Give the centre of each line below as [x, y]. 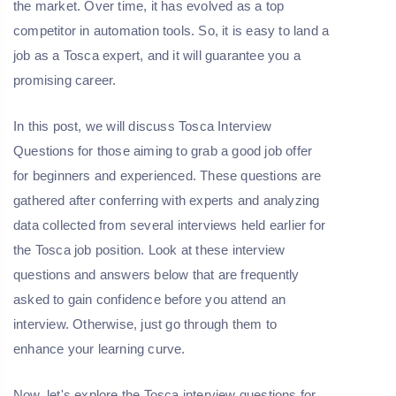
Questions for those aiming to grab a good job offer [163, 151]
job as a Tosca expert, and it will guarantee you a [157, 56]
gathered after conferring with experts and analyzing [167, 201]
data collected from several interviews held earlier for [170, 225]
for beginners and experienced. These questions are [168, 176]
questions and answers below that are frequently [156, 275]
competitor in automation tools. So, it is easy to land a [171, 31]
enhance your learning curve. [99, 349]
